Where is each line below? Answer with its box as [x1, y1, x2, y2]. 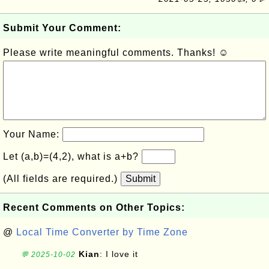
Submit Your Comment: [3, 23, 121, 33]
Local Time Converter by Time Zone [16, 227, 188, 237]
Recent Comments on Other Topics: [3, 202, 185, 213]
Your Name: [3, 129, 62, 139]
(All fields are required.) [3, 174, 121, 184]
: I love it [100, 249, 138, 259]
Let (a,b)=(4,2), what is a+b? [3, 151, 142, 162]
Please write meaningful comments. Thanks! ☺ [3, 47, 229, 58]
